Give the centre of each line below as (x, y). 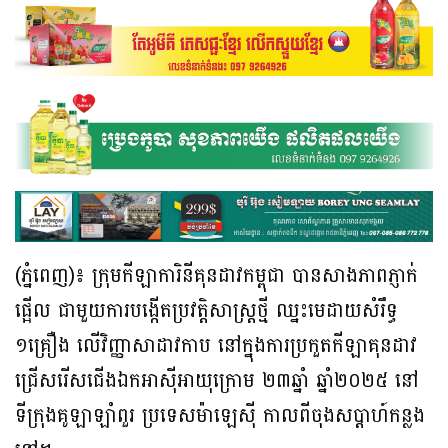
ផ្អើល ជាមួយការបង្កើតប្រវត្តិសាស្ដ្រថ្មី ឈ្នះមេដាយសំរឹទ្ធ (206, 311)
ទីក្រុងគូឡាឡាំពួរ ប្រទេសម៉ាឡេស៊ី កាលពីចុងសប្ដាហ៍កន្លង (220, 416)
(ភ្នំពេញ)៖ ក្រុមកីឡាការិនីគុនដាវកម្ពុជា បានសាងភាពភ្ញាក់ (216, 276)
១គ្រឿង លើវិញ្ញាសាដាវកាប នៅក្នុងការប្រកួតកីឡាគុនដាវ (216, 346)
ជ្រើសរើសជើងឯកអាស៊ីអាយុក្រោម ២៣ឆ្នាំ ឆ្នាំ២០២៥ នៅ (217, 381)
